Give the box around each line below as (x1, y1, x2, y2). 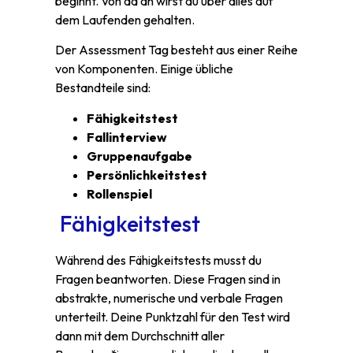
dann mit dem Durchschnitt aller (55, 327, 225, 344)
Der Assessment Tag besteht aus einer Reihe (55, 42, 298, 58)
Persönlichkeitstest (87, 166, 207, 183)
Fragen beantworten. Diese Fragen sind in (55, 270, 281, 287)
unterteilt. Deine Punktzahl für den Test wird (55, 308, 290, 325)
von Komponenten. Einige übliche (55, 61, 233, 77)
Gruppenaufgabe (87, 147, 192, 164)
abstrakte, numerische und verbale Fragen (55, 289, 283, 306)
